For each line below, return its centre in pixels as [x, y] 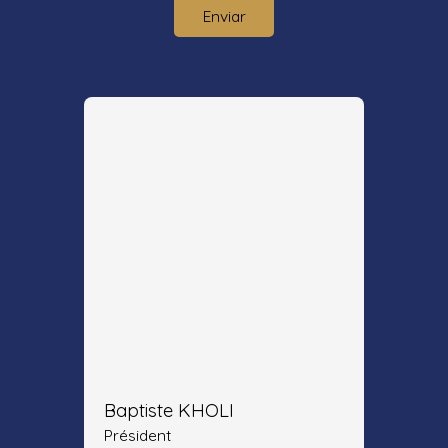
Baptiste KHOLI [169, 410]
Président [137, 435]
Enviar [224, 15]
